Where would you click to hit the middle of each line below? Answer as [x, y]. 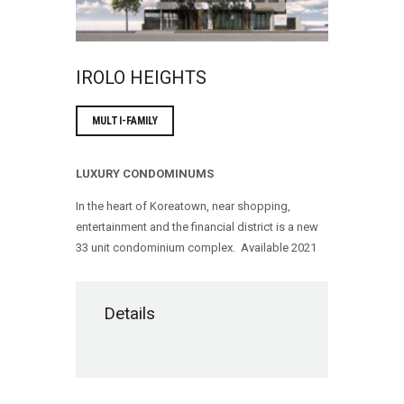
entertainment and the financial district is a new [197, 227]
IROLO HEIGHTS [143, 77]
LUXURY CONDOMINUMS [145, 174]
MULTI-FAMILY [125, 121]
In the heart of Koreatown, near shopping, [183, 207]
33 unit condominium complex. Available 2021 [196, 248]
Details [130, 313]
